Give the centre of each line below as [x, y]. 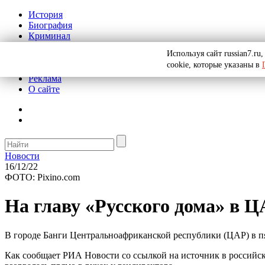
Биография [50, 25]
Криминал [49, 36]
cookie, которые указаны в [214, 65]
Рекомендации [58, 68]
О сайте [44, 89]
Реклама [45, 78]
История [46, 14]
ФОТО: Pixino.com [42, 177]
